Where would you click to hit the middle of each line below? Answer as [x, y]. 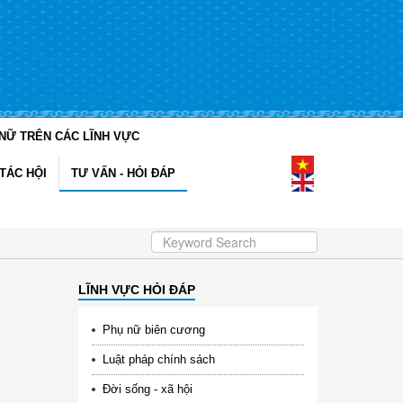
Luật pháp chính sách [158, 359]
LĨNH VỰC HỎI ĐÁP [136, 289]
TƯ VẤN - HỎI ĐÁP [123, 173]
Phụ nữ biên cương [153, 329]
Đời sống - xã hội [147, 389]
